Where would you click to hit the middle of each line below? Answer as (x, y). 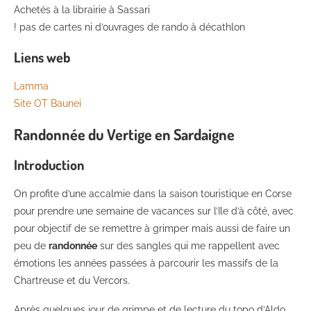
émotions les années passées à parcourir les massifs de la (146, 263)
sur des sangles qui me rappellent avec (188, 246)
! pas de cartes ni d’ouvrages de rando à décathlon (129, 27)
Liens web (42, 57)
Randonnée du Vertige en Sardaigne (124, 134)
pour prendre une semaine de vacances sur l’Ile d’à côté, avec (154, 211)
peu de (31, 246)
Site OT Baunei (48, 104)
